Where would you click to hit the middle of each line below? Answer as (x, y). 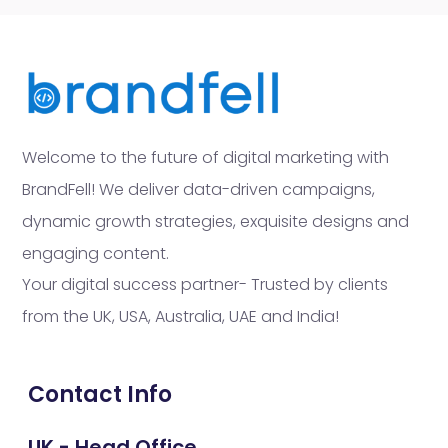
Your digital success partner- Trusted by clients (205, 284)
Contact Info (100, 395)
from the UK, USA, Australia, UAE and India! (180, 316)
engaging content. (95, 254)
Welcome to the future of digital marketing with (205, 158)
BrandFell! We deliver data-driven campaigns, (198, 190)
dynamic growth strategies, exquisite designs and (215, 222)
